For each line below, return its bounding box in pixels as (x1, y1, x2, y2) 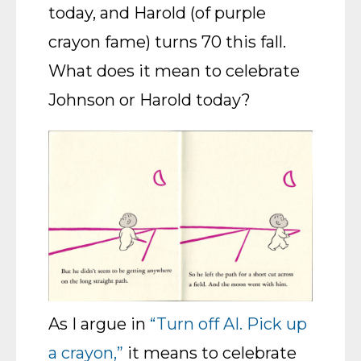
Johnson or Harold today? (48, 90, 251, 110)
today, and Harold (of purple (48, 3, 266, 23)
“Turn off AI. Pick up (150, 314, 307, 334)
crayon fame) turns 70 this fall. (48, 32, 286, 52)
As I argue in (48, 314, 150, 334)
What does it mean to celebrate (48, 61, 300, 81)
